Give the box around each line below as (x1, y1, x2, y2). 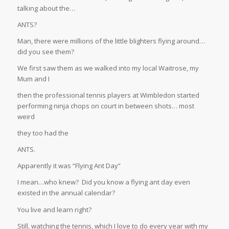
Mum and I (17, 74, 50, 84)
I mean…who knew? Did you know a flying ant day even (17, 177, 190, 187)
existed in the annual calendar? (17, 188, 115, 198)
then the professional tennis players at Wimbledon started (17, 90, 199, 100)
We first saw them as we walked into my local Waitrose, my (17, 63, 199, 73)
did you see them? (17, 47, 74, 57)
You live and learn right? (17, 204, 91, 214)
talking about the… (17, 4, 75, 13)
